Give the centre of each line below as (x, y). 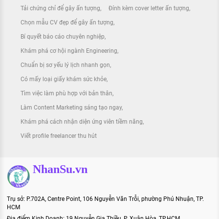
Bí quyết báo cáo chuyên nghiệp (63, 37)
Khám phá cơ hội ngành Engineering (69, 51)
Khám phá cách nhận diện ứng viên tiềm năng (82, 122)
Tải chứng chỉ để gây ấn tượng (60, 9)
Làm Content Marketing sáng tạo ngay (71, 108)
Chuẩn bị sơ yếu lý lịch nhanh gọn (65, 65)
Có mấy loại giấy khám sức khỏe (64, 79)
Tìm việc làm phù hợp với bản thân (66, 94)
